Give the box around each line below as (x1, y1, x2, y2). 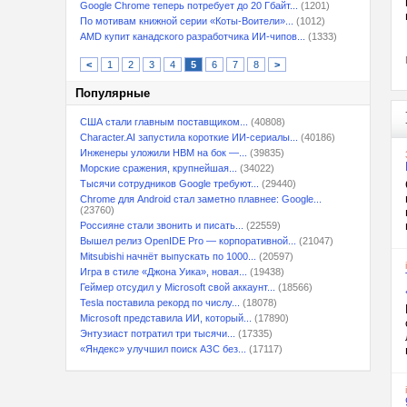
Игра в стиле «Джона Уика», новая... (80, 266, 247, 277)
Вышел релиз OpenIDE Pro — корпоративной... (80, 235, 296, 246)
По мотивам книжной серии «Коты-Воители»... (80, 15, 293, 26)
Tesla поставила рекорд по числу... (80, 297, 240, 308)
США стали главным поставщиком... (80, 116, 248, 127)
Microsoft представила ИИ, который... (80, 313, 252, 323)
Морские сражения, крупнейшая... (80, 163, 237, 174)
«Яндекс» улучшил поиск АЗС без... (80, 343, 246, 354)
